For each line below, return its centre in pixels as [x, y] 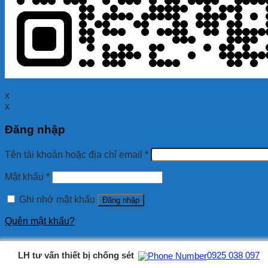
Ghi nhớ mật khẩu [57, 199]
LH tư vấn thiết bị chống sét [76, 255]
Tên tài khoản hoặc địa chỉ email [75, 154]
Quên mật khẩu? [40, 221]
